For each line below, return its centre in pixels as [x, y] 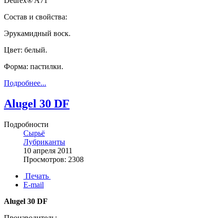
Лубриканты [44, 142]
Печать [37, 176]
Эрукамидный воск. [37, 34]
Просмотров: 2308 [54, 160]
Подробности [26, 125]
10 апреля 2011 [48, 151]
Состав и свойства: [36, 17]
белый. [36, 50]
